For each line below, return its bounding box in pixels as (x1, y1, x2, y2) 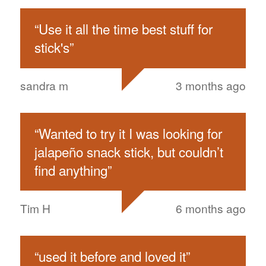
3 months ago (176, 77, 246, 94)
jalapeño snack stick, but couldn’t (34, 142, 223, 161)
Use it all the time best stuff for (38, 19, 213, 39)
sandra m (20, 77, 68, 94)
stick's (34, 37, 69, 57)
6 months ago (176, 199, 246, 216)
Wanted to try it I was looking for (38, 123, 222, 143)
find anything (34, 160, 107, 180)
